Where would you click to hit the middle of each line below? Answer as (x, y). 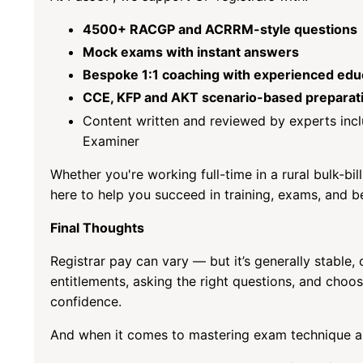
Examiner (111, 141)
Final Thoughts (97, 227)
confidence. (86, 301)
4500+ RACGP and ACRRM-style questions (220, 29)
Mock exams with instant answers (191, 52)
